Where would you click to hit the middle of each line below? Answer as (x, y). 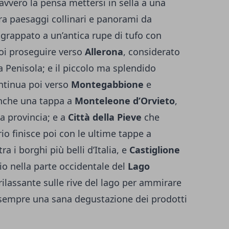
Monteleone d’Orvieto (125, 101)
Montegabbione (107, 85)
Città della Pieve (105, 117)
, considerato (152, 52)
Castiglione (155, 150)
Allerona (104, 52)
